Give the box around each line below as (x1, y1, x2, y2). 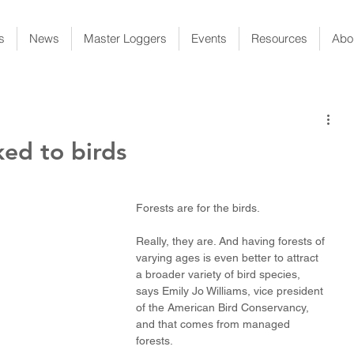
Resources (251, 31, 307, 46)
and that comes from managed (136, 318, 293, 330)
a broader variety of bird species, (136, 268, 303, 281)
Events (191, 31, 227, 46)
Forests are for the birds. (136, 201, 260, 214)
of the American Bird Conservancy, (136, 301, 312, 314)
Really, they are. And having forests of (136, 235, 328, 247)
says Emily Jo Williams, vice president (136, 284, 326, 297)
